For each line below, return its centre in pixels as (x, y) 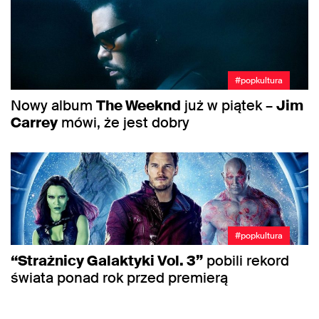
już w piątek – (229, 105)
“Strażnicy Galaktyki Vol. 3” (107, 261)
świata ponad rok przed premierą (119, 278)
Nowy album (53, 105)
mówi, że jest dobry (124, 122)
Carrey (34, 122)
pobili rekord (246, 261)
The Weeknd (138, 105)
